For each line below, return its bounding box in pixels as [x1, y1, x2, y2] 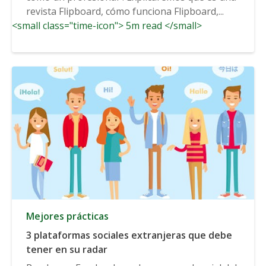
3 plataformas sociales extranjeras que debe [26, 228, 232, 242]
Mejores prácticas [26, 209, 109, 223]
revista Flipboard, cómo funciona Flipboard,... [26, 4, 224, 18]
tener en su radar [26, 242, 107, 256]
